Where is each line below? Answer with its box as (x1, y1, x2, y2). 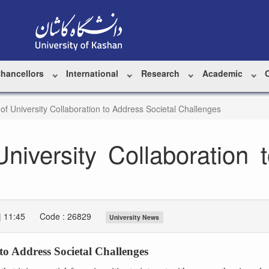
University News (109, 213, 160, 222)
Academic (202, 67, 243, 79)
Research (141, 67, 180, 79)
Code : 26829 (40, 210, 92, 222)
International (66, 67, 119, 79)
